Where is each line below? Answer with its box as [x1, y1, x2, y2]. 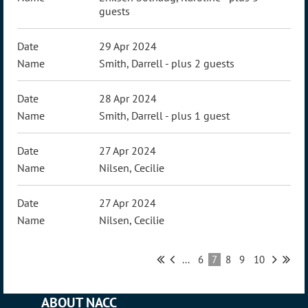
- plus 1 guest [165, 109, 230, 122]
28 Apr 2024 [99, 91, 157, 105]
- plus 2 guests [165, 56, 235, 70]
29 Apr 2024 [99, 39, 157, 53]
